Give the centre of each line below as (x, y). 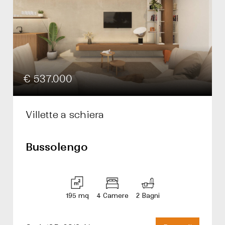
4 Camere (112, 196)
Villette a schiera (65, 115)
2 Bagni (148, 196)
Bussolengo (57, 147)
